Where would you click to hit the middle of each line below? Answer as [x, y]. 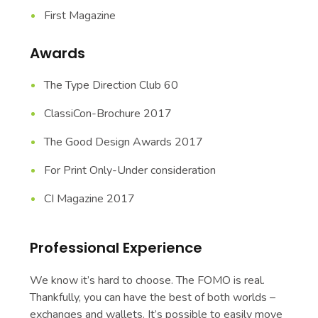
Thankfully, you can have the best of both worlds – [153, 297]
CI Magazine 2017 [90, 198]
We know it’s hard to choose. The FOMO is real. [148, 280]
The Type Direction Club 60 [111, 85]
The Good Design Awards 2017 [124, 142]
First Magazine [80, 15]
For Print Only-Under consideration [130, 170]
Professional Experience [116, 247]
